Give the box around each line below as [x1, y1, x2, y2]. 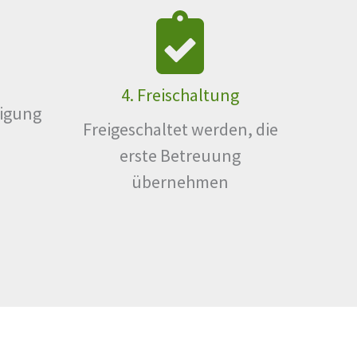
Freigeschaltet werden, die [82, 117, 278, 140]
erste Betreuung [120, 143, 241, 167]
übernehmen [131, 170, 229, 193]
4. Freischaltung [121, 83, 239, 106]
